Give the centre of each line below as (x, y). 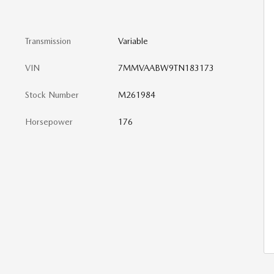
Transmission (48, 41)
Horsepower (49, 122)
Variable (133, 41)
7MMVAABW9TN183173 (166, 68)
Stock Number (52, 95)
